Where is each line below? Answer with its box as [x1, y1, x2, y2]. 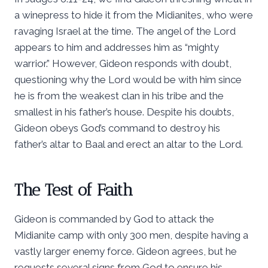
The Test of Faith [14, 179, 133, 200]
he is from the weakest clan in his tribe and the [14, 89, 224, 102]
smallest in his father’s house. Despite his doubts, [14, 105, 234, 118]
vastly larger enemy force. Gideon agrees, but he [14, 245, 237, 257]
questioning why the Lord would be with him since [14, 73, 242, 86]
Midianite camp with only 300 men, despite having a [14, 229, 248, 241]
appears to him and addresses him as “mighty [14, 41, 219, 53]
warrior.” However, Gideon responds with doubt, [14, 57, 232, 69]
